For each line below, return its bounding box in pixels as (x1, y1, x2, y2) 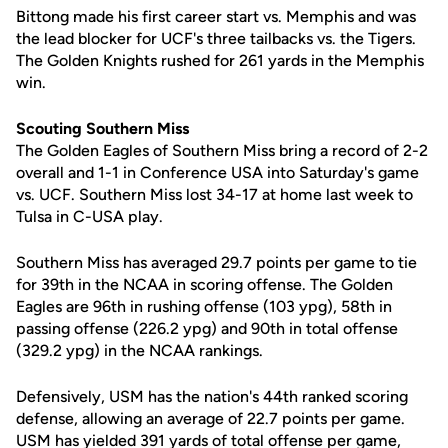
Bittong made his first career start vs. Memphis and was (16, 7, 416, 26)
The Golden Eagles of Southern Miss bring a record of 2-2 (16, 141, 428, 160)
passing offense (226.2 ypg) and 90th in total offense (16, 319, 398, 338)
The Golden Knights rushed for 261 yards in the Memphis (16, 51, 424, 70)
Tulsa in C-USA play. (16, 207, 163, 226)
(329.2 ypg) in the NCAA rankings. (16, 341, 263, 360)
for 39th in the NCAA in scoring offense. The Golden (16, 275, 393, 294)
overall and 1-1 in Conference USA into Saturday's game (16, 163, 419, 182)
